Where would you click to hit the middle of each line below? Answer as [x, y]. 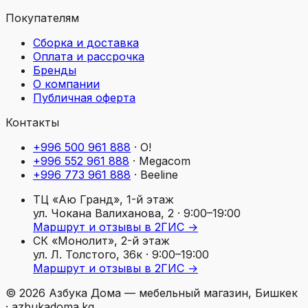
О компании [66, 84]
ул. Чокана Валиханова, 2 [103, 213]
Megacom [165, 161]
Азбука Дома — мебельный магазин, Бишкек [172, 293]
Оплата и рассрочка [89, 56]
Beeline [159, 174]
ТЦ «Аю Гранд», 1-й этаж [103, 199]
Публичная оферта [84, 97]
